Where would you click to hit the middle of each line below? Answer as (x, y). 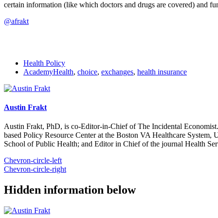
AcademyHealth (48, 72)
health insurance (162, 72)
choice (87, 72)
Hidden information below (70, 190)
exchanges (117, 72)
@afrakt (16, 21)
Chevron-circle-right (35, 169)
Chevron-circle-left (33, 161)
